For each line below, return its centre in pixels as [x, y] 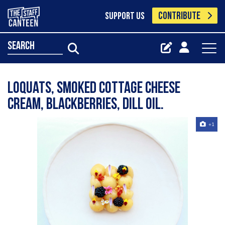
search [21, 46]
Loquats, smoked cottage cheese [94, 89]
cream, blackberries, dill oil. [86, 105]
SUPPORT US [125, 17]
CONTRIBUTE [180, 16]
